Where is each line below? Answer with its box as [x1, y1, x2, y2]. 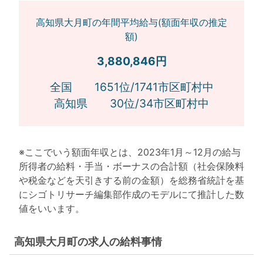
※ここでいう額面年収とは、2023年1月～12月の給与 [19, 146, 241, 158]
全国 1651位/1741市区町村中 [49, 79, 214, 94]
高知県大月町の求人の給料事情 [14, 235, 162, 248]
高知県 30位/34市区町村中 [54, 96, 209, 110]
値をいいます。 [19, 202, 85, 214]
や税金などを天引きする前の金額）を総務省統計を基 [19, 174, 244, 186]
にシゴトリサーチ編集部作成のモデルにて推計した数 [19, 188, 244, 200]
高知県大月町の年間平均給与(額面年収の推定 [36, 16, 227, 28]
